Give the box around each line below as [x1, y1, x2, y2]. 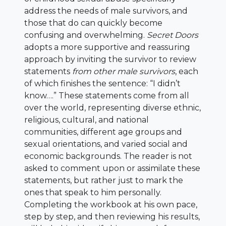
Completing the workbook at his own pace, [24, 200, 197, 209]
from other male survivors [72, 67, 175, 76]
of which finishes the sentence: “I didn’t [24, 79, 181, 88]
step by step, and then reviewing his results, [24, 212, 200, 221]
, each [175, 67, 198, 76]
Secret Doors [147, 30, 198, 40]
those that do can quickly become [24, 18, 162, 28]
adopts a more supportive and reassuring [24, 42, 190, 52]
